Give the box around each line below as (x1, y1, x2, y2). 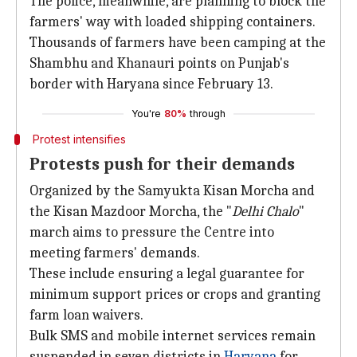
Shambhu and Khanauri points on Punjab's (29, 55, 289, 72)
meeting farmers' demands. (29, 245, 200, 261)
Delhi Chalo (232, 203, 299, 220)
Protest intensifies (32, 132, 126, 146)
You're (131, 108, 161, 120)
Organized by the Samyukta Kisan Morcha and (29, 182, 315, 199)
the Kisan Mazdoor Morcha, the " (29, 203, 232, 220)
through (190, 108, 226, 120)
